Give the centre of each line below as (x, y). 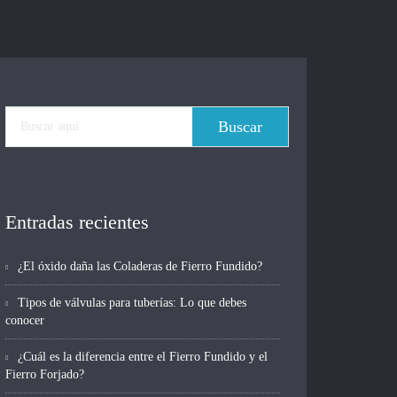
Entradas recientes (77, 222)
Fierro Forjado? (45, 375)
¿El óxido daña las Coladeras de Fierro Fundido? (142, 267)
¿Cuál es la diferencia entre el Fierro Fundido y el (143, 357)
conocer (25, 321)
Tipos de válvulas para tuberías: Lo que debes (132, 303)
